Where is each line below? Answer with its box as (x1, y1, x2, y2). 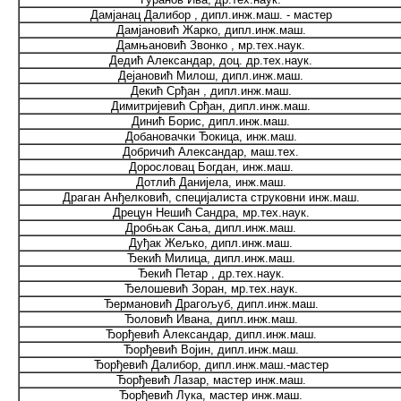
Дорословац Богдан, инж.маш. (128, 160, 294, 174)
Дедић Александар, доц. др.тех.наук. (109, 54, 312, 67)
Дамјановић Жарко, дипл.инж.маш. (115, 23, 306, 37)
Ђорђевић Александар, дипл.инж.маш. (105, 328, 317, 341)
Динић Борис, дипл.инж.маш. (132, 115, 290, 128)
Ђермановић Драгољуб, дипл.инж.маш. (103, 297, 319, 311)
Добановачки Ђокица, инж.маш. (124, 130, 297, 143)
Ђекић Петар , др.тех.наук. (137, 267, 285, 280)
